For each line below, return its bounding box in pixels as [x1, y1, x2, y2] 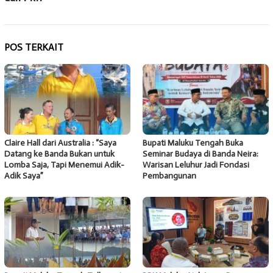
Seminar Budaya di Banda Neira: [143, 149, 258, 160]
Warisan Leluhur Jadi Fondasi [143, 160, 249, 171]
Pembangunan [143, 171, 196, 182]
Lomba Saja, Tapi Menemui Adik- [4, 160, 124, 171]
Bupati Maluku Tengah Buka [143, 138, 243, 149]
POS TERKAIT [4, 41, 63, 54]
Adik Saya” [4, 171, 43, 182]
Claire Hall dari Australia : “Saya [4, 138, 116, 149]
